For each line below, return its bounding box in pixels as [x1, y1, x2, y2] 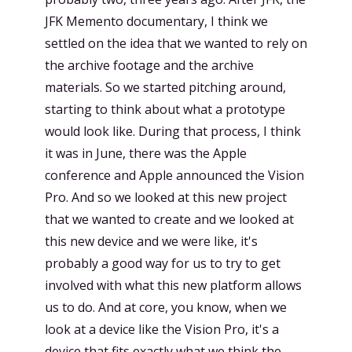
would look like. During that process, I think [45, 123, 301, 140]
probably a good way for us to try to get [45, 255, 280, 272]
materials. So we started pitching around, [45, 79, 286, 96]
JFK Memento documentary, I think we [45, 13, 268, 30]
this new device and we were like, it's [45, 233, 258, 250]
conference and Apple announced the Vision [45, 167, 304, 184]
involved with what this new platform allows [45, 277, 302, 294]
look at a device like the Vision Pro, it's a [45, 321, 279, 338]
